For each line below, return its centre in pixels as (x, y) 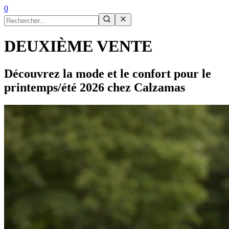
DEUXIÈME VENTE (78, 46)
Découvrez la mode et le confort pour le (108, 73)
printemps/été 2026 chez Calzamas (95, 87)
